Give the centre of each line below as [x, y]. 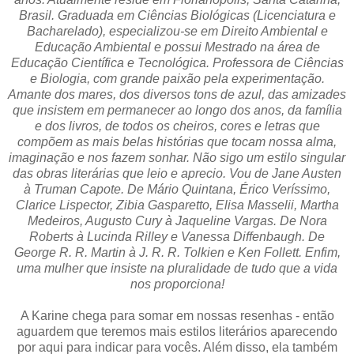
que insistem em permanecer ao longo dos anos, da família [177, 110]
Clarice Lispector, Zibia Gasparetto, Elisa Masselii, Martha [177, 205]
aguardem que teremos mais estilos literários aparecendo [177, 331]
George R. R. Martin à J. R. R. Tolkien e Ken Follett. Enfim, [177, 252]
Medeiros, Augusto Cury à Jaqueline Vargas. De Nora [177, 220]
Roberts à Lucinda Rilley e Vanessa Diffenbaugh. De [177, 236]
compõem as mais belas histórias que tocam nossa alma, [177, 141]
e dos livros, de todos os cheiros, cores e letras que [177, 126]
